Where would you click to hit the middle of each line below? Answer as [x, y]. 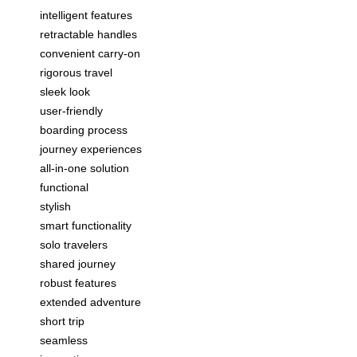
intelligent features [86, 16]
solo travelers [74, 245]
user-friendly [71, 111]
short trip [62, 322]
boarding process [84, 130]
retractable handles [88, 35]
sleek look [65, 92]
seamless [64, 341]
